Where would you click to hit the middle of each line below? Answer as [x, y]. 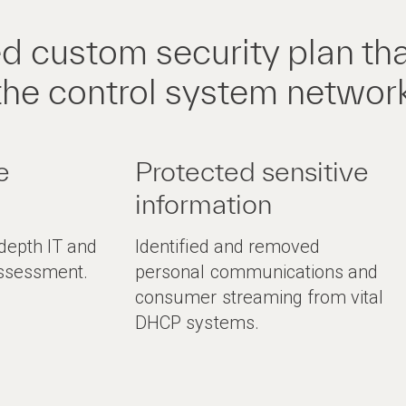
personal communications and [257, 272]
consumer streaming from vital [260, 297]
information [204, 204]
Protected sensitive [252, 171]
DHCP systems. [197, 323]
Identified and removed [227, 246]
